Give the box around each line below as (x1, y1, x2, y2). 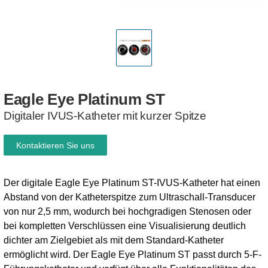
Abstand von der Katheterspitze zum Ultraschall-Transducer (4, 192, 255, 202)
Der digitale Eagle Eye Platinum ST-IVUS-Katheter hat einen (4, 178, 260, 188)
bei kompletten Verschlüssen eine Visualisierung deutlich (4, 221, 246, 231)
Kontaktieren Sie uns (16, 141, 95, 150)
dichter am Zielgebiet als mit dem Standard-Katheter (4, 235, 224, 245)
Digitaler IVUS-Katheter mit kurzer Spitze (4, 109, 206, 122)
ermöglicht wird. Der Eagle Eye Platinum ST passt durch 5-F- (4, 249, 261, 260)
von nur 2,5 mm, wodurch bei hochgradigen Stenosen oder (4, 206, 251, 217)
